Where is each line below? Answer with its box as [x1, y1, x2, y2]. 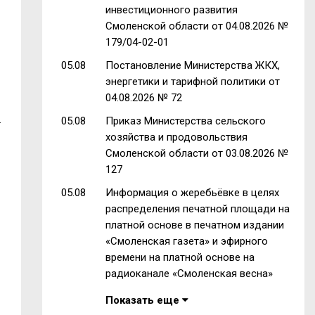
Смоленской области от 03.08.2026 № [105, 146, 288, 160]
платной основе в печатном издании [105, 218, 284, 231]
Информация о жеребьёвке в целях [105, 186, 279, 199]
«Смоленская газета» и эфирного [105, 234, 268, 247]
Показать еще [105, 293, 182, 307]
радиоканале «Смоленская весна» [105, 266, 273, 280]
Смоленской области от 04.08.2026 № [105, 19, 288, 32]
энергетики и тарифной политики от [105, 75, 280, 88]
